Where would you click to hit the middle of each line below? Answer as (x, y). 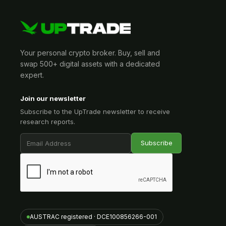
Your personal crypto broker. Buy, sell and (90, 53)
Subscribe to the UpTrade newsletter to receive (95, 111)
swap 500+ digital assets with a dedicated (90, 64)
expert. (32, 75)
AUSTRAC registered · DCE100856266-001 (93, 217)
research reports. (48, 122)
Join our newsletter (53, 98)
